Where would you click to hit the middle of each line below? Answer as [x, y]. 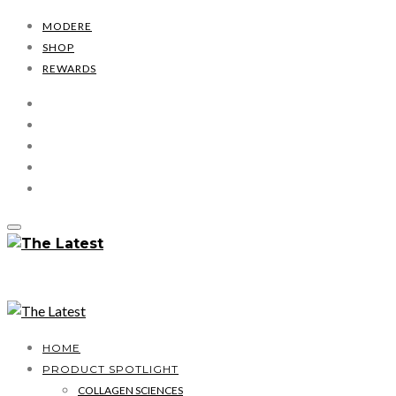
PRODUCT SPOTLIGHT [110, 369]
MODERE [67, 26]
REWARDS [69, 69]
